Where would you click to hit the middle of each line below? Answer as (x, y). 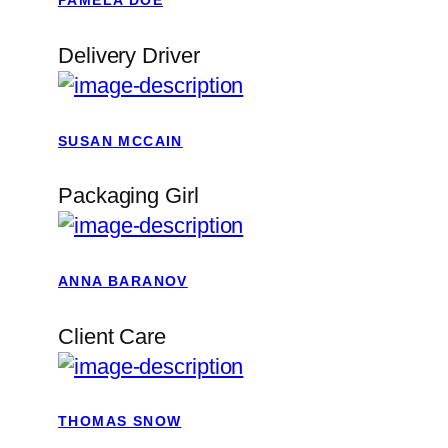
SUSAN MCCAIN (120, 140)
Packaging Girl (128, 196)
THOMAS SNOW (120, 421)
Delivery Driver (129, 56)
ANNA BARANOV (123, 280)
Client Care (112, 336)
